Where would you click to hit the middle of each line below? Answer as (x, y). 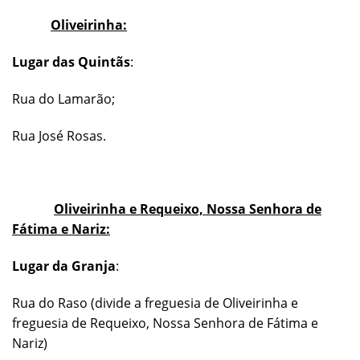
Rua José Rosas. (59, 135)
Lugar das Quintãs (71, 62)
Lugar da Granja (64, 266)
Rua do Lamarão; (63, 98)
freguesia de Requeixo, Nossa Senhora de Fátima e (165, 323)
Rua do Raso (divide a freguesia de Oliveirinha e (155, 303)
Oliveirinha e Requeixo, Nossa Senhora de (188, 209)
